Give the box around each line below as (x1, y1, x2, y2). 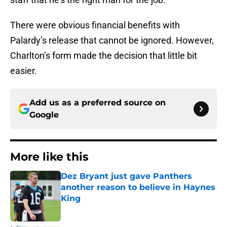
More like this (10, 150, 89, 164)
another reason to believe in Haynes (61, 182, 215, 193)
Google (29, 110, 59, 120)
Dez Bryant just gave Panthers (61, 171, 192, 181)
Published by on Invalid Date (60, 204, 148, 213)
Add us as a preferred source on (29, 98, 166, 108)
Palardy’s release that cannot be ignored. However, (10, 35, 214, 46)
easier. (10, 65, 37, 77)
